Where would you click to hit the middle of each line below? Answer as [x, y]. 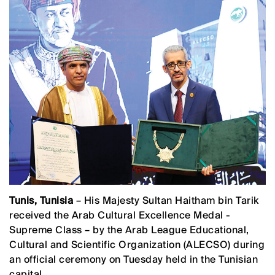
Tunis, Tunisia [41, 200]
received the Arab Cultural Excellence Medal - [120, 215]
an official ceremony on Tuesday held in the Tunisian [134, 259]
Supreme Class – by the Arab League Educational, [129, 230]
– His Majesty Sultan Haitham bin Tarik [166, 200]
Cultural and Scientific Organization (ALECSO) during [137, 244]
